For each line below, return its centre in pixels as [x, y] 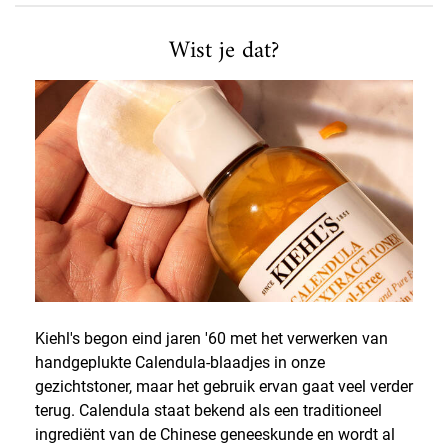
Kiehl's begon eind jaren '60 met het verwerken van [211, 339]
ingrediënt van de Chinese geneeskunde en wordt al [215, 435]
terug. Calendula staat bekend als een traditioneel [208, 411]
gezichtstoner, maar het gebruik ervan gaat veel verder [224, 387]
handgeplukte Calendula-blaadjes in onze [180, 363]
